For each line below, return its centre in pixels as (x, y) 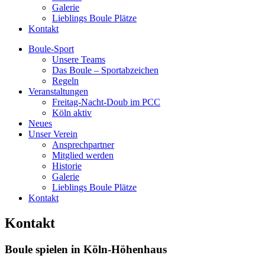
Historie (67, 166)
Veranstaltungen (58, 91)
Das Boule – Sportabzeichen (105, 70)
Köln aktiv (72, 113)
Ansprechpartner (83, 145)
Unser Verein (53, 134)
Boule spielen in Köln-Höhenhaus (86, 249)
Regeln (65, 81)
